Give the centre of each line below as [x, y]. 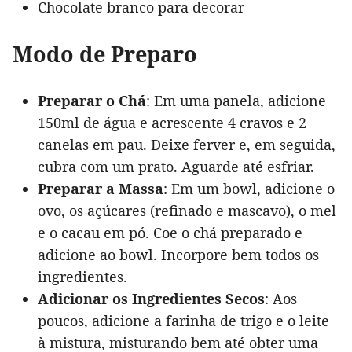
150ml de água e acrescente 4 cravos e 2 [172, 123]
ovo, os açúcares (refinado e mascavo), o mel [187, 211]
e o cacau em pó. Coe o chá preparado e [170, 233]
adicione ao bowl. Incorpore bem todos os [178, 255]
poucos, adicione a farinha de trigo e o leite [183, 321]
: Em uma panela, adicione [236, 101]
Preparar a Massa [101, 189]
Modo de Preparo [105, 54]
